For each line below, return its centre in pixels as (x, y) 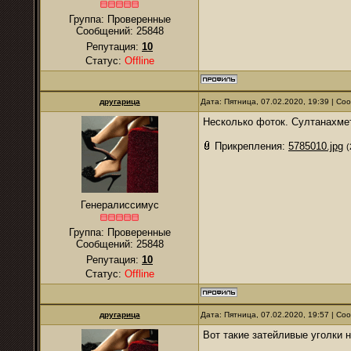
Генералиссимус (119, 205)
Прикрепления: (251, 146)
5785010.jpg (316, 146)
